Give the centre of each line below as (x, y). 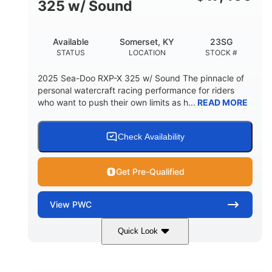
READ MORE (222, 102)
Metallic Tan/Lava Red (145, 248)
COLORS (145, 259)
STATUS (71, 52)
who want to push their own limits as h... (117, 102)
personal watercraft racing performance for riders (136, 90)
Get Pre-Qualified (150, 171)
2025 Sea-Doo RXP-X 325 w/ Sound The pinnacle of (141, 78)
